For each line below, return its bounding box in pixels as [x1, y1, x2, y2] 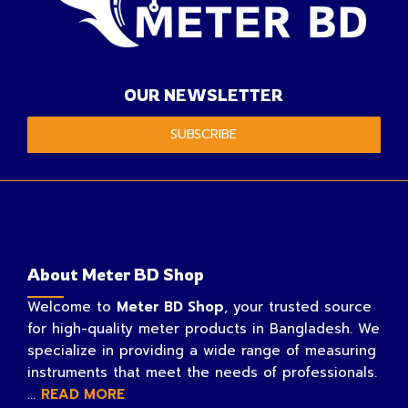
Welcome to [27, 297, 117, 318]
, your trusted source [224, 297, 372, 318]
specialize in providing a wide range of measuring [27, 341, 376, 362]
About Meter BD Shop [27, 264, 204, 285]
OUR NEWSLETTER [124, 85, 284, 106]
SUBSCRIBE [170, 125, 238, 145]
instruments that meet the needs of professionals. [27, 362, 377, 383]
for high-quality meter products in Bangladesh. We [27, 319, 380, 340]
